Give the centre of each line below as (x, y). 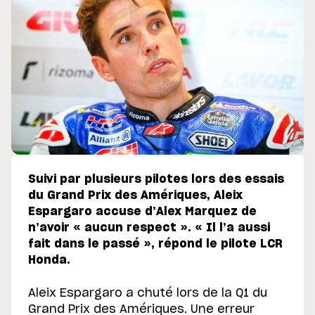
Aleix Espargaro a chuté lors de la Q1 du (148, 294)
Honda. (49, 261)
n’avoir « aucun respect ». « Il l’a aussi (149, 228)
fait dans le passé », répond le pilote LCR (155, 244)
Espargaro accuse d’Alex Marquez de (142, 212)
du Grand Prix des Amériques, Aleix (135, 196)
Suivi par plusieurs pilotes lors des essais (156, 180)
